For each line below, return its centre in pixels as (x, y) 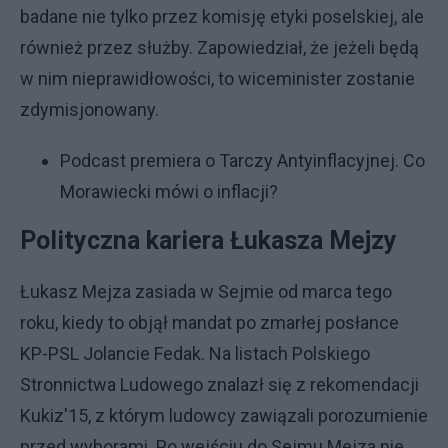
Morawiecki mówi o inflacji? (169, 191)
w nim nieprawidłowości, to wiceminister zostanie (217, 78)
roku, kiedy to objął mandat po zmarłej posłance (209, 322)
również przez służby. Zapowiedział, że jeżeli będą (219, 47)
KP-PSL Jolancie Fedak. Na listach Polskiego (195, 353)
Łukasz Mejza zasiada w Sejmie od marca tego (206, 291)
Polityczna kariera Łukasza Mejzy (208, 240)
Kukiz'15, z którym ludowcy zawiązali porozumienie (224, 415)
